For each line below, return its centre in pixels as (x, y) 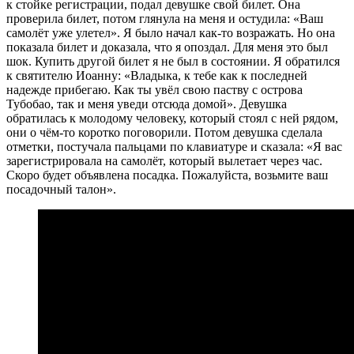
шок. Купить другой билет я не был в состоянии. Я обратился (173, 61)
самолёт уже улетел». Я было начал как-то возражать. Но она (171, 32)
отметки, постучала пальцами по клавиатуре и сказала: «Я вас (174, 146)
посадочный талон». (61, 189)
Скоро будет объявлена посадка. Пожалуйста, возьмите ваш (167, 175)
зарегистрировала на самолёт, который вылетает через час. (164, 160)
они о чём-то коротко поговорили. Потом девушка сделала (164, 132)
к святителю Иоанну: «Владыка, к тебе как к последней (157, 75)
